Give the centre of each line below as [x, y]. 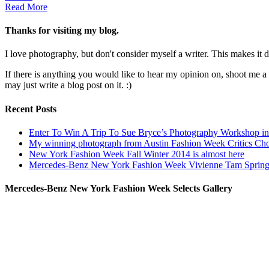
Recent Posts [31, 109]
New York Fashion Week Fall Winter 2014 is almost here [137, 154]
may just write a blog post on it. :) [68, 85]
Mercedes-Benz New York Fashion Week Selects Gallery [119, 189]
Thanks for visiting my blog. [62, 31]
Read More [26, 7]
